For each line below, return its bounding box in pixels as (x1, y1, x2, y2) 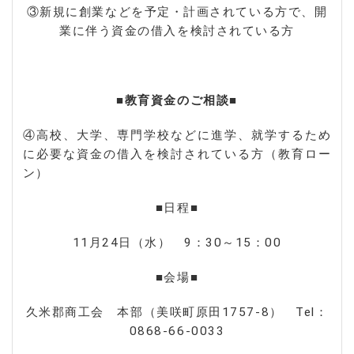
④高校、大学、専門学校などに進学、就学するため (22, 127, 332, 142)
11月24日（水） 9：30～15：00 (72, 235, 282, 250)
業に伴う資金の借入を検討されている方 (59, 23, 295, 38)
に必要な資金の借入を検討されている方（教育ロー (22, 146, 332, 161)
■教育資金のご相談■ (116, 92, 238, 107)
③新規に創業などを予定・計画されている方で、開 (26, 4, 328, 19)
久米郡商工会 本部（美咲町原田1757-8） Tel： (25, 304, 329, 319)
